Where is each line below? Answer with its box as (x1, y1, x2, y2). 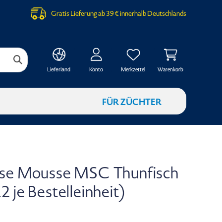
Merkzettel (121, 65, 145, 73)
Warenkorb (157, 65, 183, 73)
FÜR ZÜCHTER (102, 96, 162, 108)
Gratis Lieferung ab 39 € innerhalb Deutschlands (51, 8, 186, 18)
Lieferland (47, 66, 70, 72)
